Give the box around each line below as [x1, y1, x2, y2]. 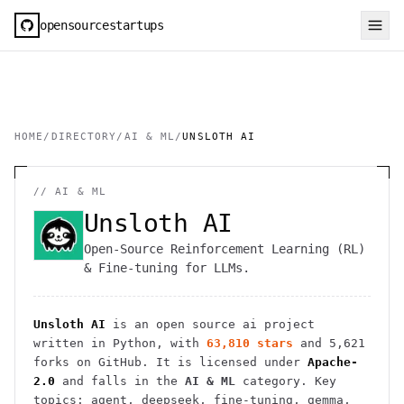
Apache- [308, 355, 358, 369]
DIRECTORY [50, 131, 117, 142]
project [257, 317, 315, 331]
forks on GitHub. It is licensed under [33, 355, 300, 369]
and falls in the [55, 374, 185, 388]
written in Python [33, 336, 156, 350]
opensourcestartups [40, 17, 164, 32]
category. [235, 374, 308, 388]
